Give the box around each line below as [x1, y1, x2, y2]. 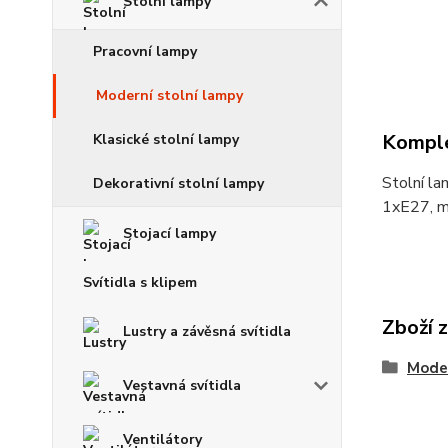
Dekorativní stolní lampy [93, 174, 264, 193]
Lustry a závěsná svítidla [123, 322, 291, 341]
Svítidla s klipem [83, 273, 197, 292]
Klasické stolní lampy [93, 130, 239, 149]
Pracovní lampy [93, 42, 197, 61]
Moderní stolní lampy [96, 86, 243, 105]
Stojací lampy [123, 224, 216, 243]
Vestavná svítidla [123, 376, 241, 395]
